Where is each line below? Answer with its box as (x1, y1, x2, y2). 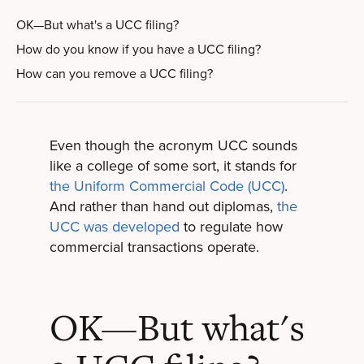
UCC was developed (49, 216, 180, 236)
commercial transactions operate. (49, 236, 259, 257)
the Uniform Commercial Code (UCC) (49, 175, 284, 196)
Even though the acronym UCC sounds (49, 135, 297, 155)
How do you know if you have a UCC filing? (16, 40, 261, 58)
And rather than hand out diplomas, (49, 196, 277, 216)
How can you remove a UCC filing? (16, 64, 213, 82)
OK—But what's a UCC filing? (16, 15, 179, 33)
